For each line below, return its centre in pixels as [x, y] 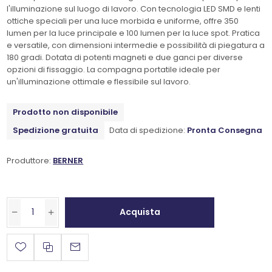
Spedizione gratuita [56, 130]
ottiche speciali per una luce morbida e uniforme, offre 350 [123, 21]
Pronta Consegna [225, 130]
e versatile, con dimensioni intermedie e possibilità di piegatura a [136, 45]
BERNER [68, 160]
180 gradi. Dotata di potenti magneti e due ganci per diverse [125, 57]
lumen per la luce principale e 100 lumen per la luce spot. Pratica [134, 33]
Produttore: [29, 160]
